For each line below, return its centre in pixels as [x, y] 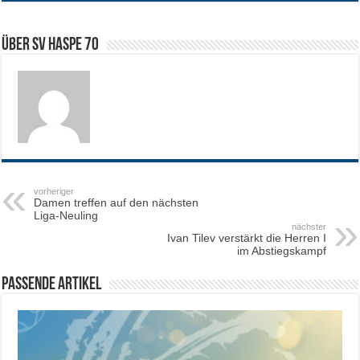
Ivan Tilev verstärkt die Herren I [246, 237]
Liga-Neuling [66, 215]
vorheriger [54, 191]
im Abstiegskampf [281, 250]
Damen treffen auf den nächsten [117, 202]
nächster [309, 226]
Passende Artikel [52, 284]
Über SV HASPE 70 [51, 45]
